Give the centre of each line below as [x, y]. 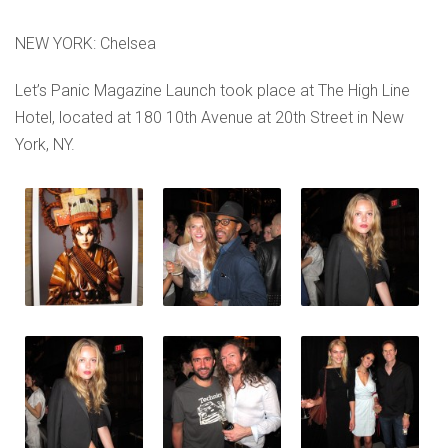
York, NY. [45, 144]
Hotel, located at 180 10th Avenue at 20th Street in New [209, 117]
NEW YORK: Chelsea [85, 43]
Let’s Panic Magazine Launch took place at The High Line [212, 90]
